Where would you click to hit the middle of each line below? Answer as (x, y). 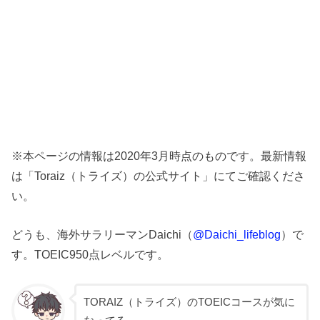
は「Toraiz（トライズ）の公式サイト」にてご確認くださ (159, 175)
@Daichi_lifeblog (237, 235)
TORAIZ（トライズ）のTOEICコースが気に (190, 302)
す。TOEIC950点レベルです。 (90, 255)
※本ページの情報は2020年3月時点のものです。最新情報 (159, 155)
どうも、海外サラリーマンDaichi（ (102, 235)
